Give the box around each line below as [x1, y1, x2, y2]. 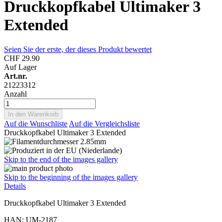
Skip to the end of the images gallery [4, 155, 118, 164]
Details [4, 181, 26, 190]
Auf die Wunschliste [4, 119, 67, 128]
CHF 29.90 [4, 54, 40, 62]
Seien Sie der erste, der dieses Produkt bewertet [4, 45, 152, 54]
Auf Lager [4, 62, 37, 71]
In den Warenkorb [8, 110, 58, 118]
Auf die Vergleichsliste [69, 119, 140, 128]
